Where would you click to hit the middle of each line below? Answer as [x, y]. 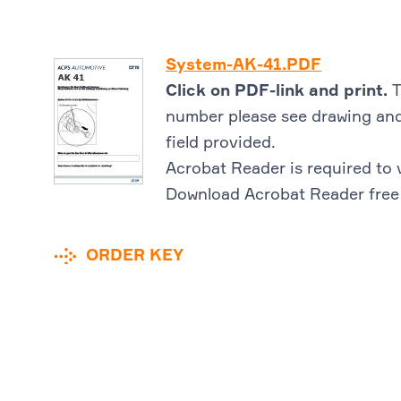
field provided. [221, 144]
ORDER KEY [135, 256]
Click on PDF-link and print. [279, 92]
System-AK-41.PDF [243, 66]
